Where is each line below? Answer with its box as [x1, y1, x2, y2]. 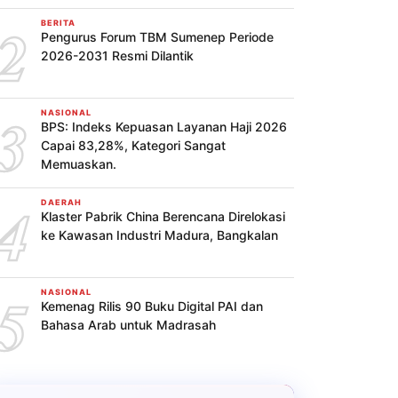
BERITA [41, 18, 76, 28]
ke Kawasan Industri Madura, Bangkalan [41, 227, 278, 243]
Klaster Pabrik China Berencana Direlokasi [41, 209, 285, 224]
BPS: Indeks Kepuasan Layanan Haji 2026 [41, 119, 287, 134]
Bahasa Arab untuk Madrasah [41, 317, 216, 332]
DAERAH [41, 197, 82, 207]
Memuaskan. [41, 156, 116, 171]
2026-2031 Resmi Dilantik [41, 48, 194, 63]
